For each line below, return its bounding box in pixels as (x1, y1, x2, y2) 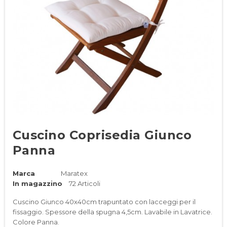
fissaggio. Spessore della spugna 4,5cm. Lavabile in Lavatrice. (13, 208, 212, 216)
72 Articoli (69, 179, 100, 187)
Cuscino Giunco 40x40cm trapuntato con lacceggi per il (13, 198, 196, 206)
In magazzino (13, 179, 62, 187)
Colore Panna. (13, 218, 59, 226)
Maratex (60, 169, 88, 177)
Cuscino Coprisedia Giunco (13, 128, 192, 142)
